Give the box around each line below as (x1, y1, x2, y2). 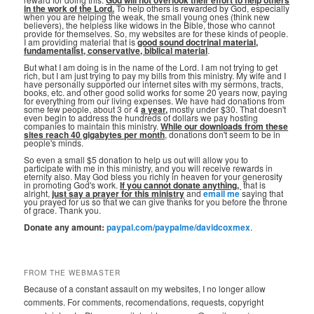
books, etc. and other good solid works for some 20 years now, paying (24, 86, 288, 99)
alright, (24, 187, 53, 200)
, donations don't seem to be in (165, 128, 281, 141)
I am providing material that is (24, 36, 138, 48)
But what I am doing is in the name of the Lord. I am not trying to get (24, 61, 278, 74)
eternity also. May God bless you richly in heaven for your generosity (24, 170, 283, 183)
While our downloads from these (161, 120, 289, 133)
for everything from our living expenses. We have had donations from (24, 95, 285, 107)
